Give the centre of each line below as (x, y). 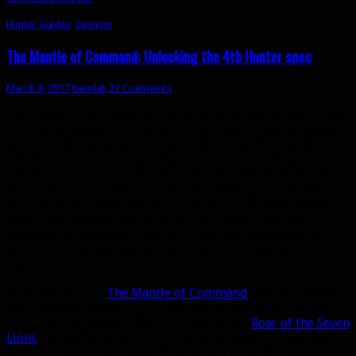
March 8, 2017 (38, 87)
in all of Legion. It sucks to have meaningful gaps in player (172, 129)
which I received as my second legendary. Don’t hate (186, 338)
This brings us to (56, 292)
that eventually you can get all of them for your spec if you (174, 250)
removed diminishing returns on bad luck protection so (166, 234)
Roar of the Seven (300, 323)
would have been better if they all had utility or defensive (172, 174)
